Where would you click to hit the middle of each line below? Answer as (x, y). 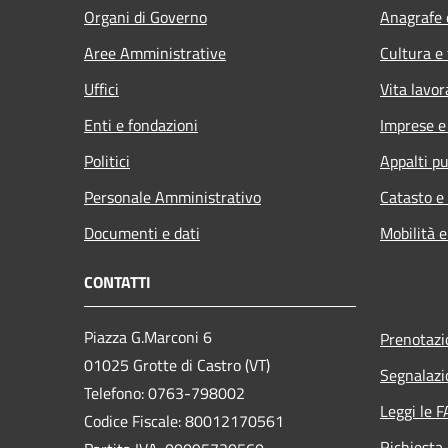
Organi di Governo (145, 16)
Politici (107, 160)
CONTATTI (117, 281)
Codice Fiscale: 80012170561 (184, 420)
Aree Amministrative (155, 52)
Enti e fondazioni (141, 124)
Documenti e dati (142, 232)
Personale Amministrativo (172, 196)
